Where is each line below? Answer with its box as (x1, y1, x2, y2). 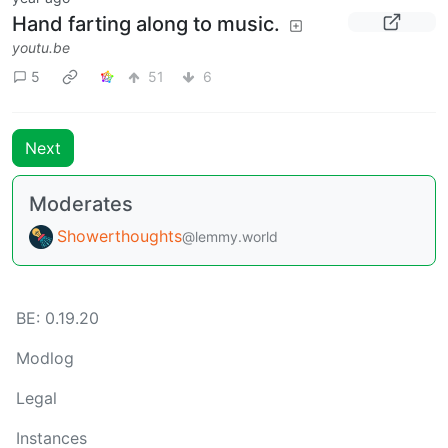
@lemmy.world (182, 227, 278, 245)
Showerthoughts (57, 225, 182, 246)
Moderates (29, 191, 133, 216)
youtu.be (12, 38, 70, 56)
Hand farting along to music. (12, 11, 280, 36)
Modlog (16, 348, 74, 369)
